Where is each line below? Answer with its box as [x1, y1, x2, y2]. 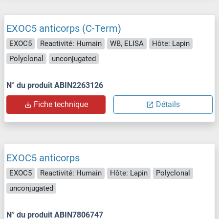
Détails [156, 100, 180, 109]
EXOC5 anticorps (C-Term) [6, 22, 121, 35]
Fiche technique [34, 100, 88, 109]
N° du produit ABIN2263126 [6, 81, 103, 90]
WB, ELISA [110, 39, 144, 48]
